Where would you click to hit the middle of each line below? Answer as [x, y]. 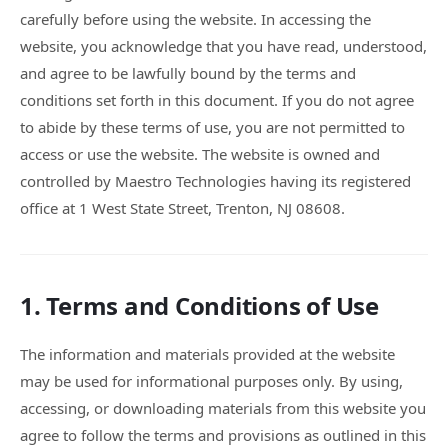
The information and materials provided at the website [207, 354]
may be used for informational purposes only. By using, [211, 381]
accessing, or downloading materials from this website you [223, 408]
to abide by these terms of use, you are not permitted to [212, 127]
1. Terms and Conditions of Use [199, 305]
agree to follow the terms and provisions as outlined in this [223, 435]
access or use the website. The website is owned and [200, 154]
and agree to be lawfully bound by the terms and [188, 73]
